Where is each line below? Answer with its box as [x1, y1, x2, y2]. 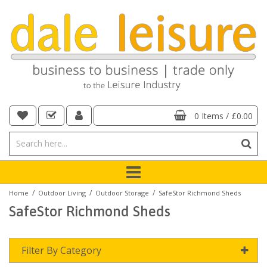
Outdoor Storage [95, 188, 149, 197]
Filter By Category [21, 243, 101, 257]
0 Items [194, 110, 226, 122]
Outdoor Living [38, 188, 86, 197]
